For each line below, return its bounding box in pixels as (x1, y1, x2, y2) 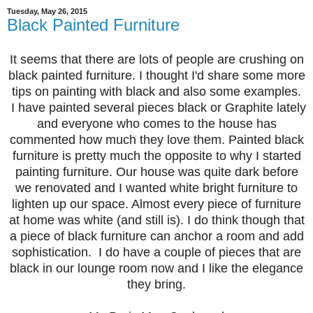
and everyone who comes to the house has (36, 116, 277, 131)
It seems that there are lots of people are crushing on (9, 52, 304, 66)
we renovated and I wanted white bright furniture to (15, 180, 298, 195)
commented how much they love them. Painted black (9, 132, 304, 147)
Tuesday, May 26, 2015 (7, 6, 87, 15)
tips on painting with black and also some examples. (12, 84, 301, 99)
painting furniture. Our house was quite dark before (15, 164, 298, 179)
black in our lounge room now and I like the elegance (10, 261, 303, 275)
